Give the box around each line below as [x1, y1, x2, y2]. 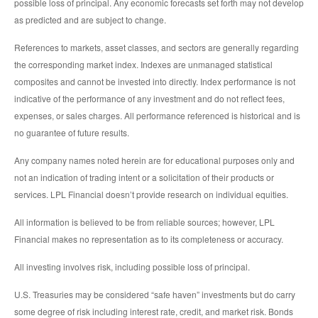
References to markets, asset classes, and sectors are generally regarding [14, 41, 299, 54]
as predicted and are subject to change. [14, 13, 166, 26]
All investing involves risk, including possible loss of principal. [14, 261, 250, 273]
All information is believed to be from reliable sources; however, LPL [14, 216, 275, 229]
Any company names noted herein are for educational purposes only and [14, 154, 295, 167]
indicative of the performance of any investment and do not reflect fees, [14, 92, 285, 105]
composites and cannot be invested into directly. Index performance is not [14, 75, 295, 88]
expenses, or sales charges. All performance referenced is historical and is [14, 109, 300, 122]
